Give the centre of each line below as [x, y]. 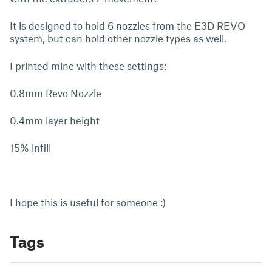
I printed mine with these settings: [88, 66]
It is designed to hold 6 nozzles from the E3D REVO [127, 25]
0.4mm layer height [55, 120]
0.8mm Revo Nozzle [56, 93]
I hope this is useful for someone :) [88, 202]
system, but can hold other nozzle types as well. [118, 38]
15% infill [30, 148]
